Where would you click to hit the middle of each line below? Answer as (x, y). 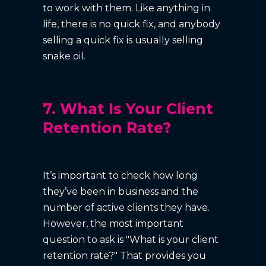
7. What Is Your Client (128, 108)
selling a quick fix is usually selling (123, 40)
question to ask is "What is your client (131, 239)
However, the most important (113, 223)
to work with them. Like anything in (127, 8)
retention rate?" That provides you (125, 255)
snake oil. (64, 56)
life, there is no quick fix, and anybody (132, 24)
